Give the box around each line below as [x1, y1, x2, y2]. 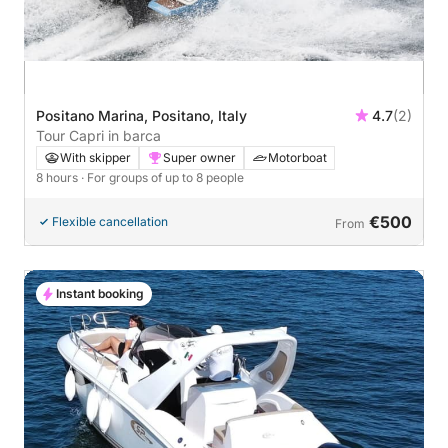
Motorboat [268, 150, 327, 166]
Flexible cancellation [52, 214, 168, 230]
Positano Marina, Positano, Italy [36, 107, 247, 125]
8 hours [36, 170, 81, 186]
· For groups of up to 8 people [81, 170, 244, 186]
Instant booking [56, 286, 144, 302]
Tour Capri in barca [36, 127, 161, 145]
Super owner [163, 150, 236, 166]
